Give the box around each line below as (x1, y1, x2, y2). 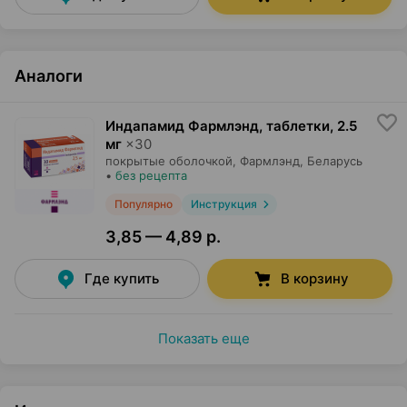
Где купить (84, 270, 159, 287)
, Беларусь (300, 154, 362, 168)
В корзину (280, 270, 349, 287)
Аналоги (15, 66, 83, 85)
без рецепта (115, 168, 187, 183)
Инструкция (190, 197, 257, 211)
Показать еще (157, 330, 250, 347)
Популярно (114, 197, 173, 211)
